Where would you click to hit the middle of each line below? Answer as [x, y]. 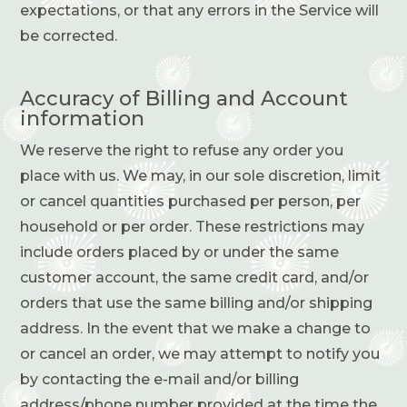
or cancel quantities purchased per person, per [191, 201]
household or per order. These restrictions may [193, 226]
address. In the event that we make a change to [196, 328]
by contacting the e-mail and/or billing [160, 379]
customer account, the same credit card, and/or [195, 277]
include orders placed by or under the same [180, 252]
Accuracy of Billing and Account [184, 98]
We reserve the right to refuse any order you [182, 150]
